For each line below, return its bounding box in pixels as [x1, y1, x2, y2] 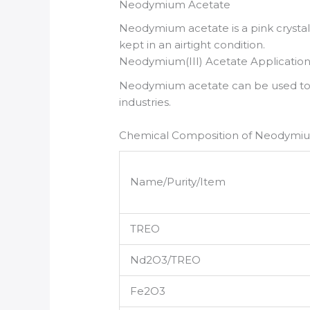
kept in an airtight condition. [119, 38, 266, 52]
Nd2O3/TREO [130, 253, 201, 267]
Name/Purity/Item [130, 175, 226, 189]
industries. [119, 95, 172, 109]
